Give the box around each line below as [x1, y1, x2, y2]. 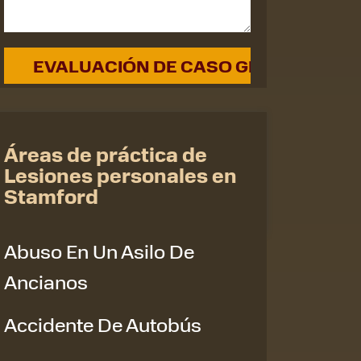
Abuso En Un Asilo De [4, 238, 194, 263]
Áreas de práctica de [4, 141, 207, 168]
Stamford [4, 183, 98, 210]
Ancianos [4, 268, 88, 294]
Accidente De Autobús [4, 311, 201, 337]
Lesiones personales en [4, 162, 237, 189]
